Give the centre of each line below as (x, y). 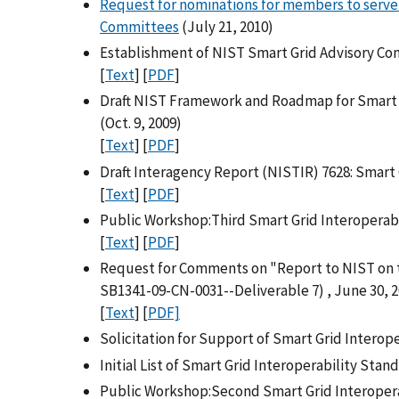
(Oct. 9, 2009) (141, 123)
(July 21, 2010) (226, 27)
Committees (139, 27)
